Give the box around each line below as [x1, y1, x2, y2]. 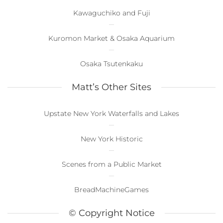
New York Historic [80, 134, 143, 143]
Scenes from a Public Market [61, 159, 162, 169]
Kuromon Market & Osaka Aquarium [48, 33, 175, 43]
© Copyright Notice [68, 207, 155, 219]
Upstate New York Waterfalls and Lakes [44, 109, 179, 118]
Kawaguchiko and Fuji [73, 8, 150, 17]
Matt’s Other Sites [72, 81, 151, 93]
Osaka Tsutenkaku [80, 59, 143, 68]
